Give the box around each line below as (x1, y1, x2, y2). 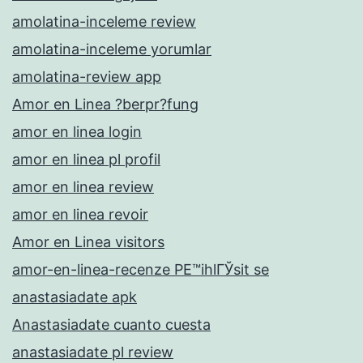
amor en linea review (12, 177, 154, 195)
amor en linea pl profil (12, 150, 160, 168)
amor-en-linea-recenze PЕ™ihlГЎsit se (12, 260, 269, 278)
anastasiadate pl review (12, 343, 173, 361)
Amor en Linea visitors (12, 233, 164, 250)
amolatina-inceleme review (12, 12, 196, 30)
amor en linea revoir (12, 205, 148, 223)
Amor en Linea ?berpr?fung (12, 95, 199, 113)
